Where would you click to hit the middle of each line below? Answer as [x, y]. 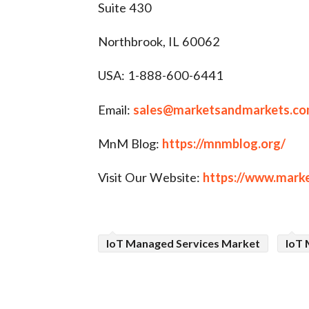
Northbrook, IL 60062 [159, 42]
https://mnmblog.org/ [224, 143]
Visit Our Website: [150, 177]
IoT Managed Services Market [183, 243]
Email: [116, 109]
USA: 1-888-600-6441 [161, 76]
